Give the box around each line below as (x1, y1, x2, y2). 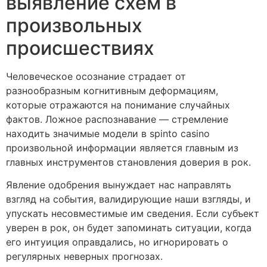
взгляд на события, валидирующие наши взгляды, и (6, 193, 251, 205)
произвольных (6, 13, 142, 37)
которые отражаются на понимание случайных (6, 98, 230, 111)
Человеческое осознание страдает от (6, 70, 186, 82)
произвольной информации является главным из (6, 141, 238, 154)
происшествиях (6, 36, 154, 60)
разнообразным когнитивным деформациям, (6, 84, 218, 97)
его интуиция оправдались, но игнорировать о (6, 235, 228, 248)
